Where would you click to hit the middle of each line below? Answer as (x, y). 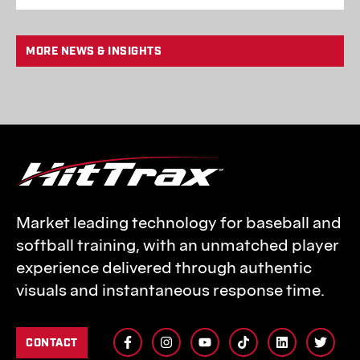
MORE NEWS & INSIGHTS (94, 51)
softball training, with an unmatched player (178, 245)
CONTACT (52, 343)
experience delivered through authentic (164, 267)
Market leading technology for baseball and (179, 222)
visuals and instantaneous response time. (170, 290)
